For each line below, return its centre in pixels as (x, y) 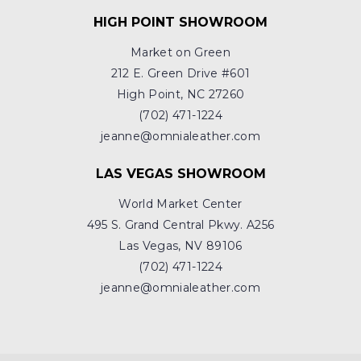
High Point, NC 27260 (180, 95)
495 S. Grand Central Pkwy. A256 (180, 225)
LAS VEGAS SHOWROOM (180, 174)
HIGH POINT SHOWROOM (180, 23)
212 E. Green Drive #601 (180, 74)
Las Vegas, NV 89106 (180, 246)
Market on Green (180, 53)
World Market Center (180, 204)
